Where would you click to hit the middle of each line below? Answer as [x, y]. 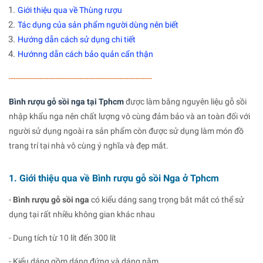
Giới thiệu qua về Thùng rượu [70, 10]
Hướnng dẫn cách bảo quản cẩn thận [85, 54]
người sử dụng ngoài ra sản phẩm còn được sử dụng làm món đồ [126, 131]
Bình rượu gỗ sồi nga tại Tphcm [66, 101]
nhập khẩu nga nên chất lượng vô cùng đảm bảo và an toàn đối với [129, 116]
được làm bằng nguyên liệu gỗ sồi [185, 101]
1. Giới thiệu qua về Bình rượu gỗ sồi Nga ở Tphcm [114, 178]
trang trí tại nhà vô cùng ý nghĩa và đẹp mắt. [89, 145]
